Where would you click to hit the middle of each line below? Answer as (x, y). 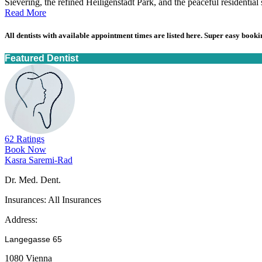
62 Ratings (25, 139)
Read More (25, 12)
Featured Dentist (42, 58)
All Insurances (74, 200)
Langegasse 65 (33, 239)
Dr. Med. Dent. (33, 180)
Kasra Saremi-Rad (39, 160)
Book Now (25, 150)
